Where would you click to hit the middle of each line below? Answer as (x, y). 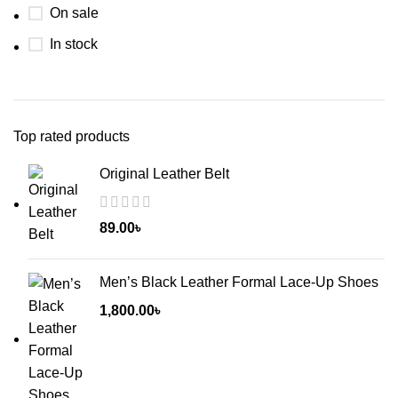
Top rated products (72, 137)
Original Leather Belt (164, 174)
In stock (74, 44)
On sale (74, 13)
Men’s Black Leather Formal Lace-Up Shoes (239, 283)
